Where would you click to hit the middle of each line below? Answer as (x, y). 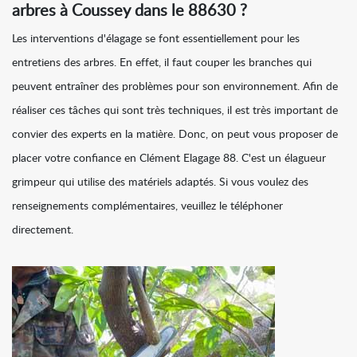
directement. (43, 231)
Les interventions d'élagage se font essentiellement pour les (156, 39)
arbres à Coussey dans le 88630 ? (129, 12)
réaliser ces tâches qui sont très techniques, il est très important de (175, 111)
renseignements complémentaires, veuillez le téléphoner (147, 207)
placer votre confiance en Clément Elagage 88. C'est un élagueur (169, 159)
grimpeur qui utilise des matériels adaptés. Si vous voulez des (160, 183)
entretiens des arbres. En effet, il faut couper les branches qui (162, 63)
